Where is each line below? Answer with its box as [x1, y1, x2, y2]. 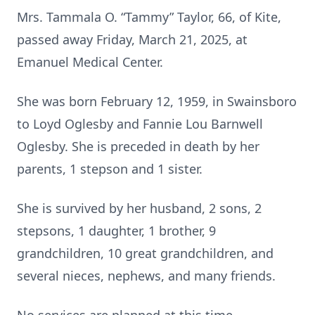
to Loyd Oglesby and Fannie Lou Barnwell [17, 115, 263, 132]
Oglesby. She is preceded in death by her [17, 138, 259, 155]
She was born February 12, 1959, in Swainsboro [17, 93, 297, 110]
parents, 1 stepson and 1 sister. [17, 160, 202, 177]
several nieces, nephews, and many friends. [17, 267, 276, 284]
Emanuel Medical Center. [17, 53, 163, 70]
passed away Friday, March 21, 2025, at [17, 31, 247, 48]
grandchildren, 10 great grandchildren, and [17, 245, 274, 262]
